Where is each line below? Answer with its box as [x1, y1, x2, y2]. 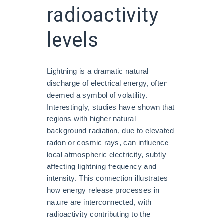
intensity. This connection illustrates [47, 173, 168, 182]
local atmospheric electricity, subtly [47, 150, 166, 159]
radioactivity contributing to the [47, 209, 151, 218]
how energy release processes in [47, 185, 160, 194]
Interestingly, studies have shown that [47, 102, 175, 111]
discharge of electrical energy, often [47, 78, 167, 87]
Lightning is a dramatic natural [47, 66, 149, 75]
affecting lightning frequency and [47, 162, 157, 170]
